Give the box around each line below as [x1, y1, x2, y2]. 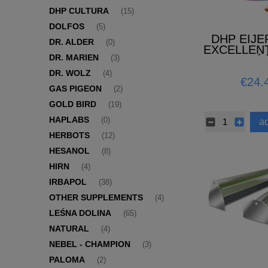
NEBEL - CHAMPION [49, 239, 130, 249]
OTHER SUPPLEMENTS [49, 193, 143, 203]
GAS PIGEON [49, 84, 102, 94]
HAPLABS [49, 115, 89, 125]
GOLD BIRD [49, 99, 96, 109]
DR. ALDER [49, 37, 94, 47]
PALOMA [49, 255, 85, 265]
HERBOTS [49, 130, 90, 141]
